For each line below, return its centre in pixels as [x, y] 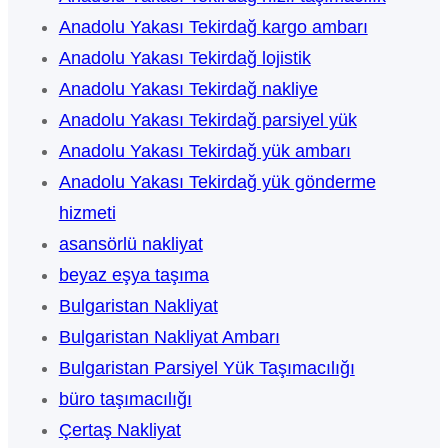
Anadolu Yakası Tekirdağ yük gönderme [217, 182]
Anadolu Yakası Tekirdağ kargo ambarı [213, 27]
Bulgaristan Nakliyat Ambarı [169, 337]
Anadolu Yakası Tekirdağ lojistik [184, 58]
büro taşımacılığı [125, 399]
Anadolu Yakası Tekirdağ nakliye [188, 89]
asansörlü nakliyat [130, 244]
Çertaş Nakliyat [119, 430]
